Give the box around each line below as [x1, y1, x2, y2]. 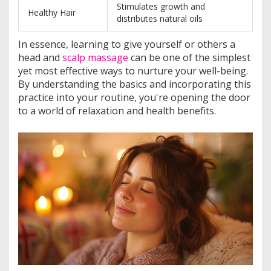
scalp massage [62, 51, 128, 65]
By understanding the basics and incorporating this [18, 77, 251, 91]
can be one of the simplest [128, 51, 250, 65]
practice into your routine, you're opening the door [18, 91, 250, 105]
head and [18, 51, 62, 65]
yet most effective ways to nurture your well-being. [18, 64, 248, 78]
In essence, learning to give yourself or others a [18, 38, 235, 51]
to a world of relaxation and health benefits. [18, 104, 216, 118]
